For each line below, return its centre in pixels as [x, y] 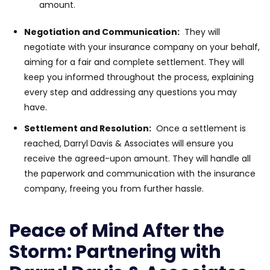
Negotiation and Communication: [102, 32]
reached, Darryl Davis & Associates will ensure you [129, 143]
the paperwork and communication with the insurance [140, 173]
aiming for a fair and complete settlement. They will [134, 62]
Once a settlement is [199, 128]
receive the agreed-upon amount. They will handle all [137, 158]
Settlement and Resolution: [88, 128]
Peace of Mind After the [117, 231]
